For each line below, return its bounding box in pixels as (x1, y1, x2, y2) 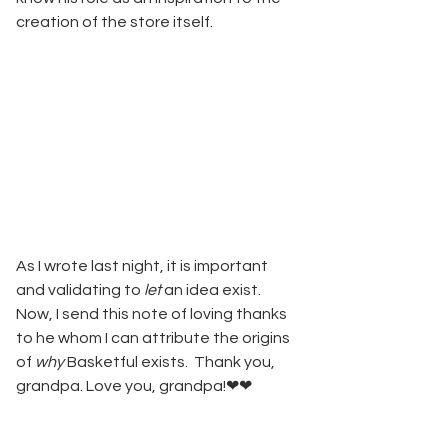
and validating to (16, 281, 144, 298)
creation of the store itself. (16, 14, 216, 31)
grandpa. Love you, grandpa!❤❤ (16, 377, 252, 394)
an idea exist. (161, 281, 264, 298)
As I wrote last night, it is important (16, 257, 271, 274)
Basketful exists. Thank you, (64, 353, 278, 370)
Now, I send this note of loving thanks (16, 305, 290, 322)
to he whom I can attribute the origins (16, 329, 293, 346)
